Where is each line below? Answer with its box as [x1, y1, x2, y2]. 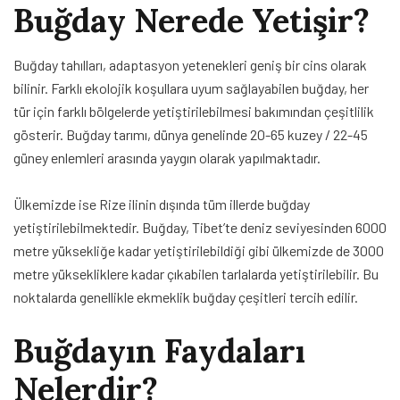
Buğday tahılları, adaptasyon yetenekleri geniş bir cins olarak [13, 55, 367, 73]
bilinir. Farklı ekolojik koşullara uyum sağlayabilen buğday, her [13, 79, 369, 96]
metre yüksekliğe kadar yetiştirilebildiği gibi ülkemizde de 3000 [13, 241, 384, 259]
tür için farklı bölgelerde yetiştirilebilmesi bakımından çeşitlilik [13, 102, 374, 120]
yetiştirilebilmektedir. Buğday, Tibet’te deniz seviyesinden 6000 [13, 218, 387, 236]
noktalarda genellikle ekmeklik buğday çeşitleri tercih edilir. [13, 287, 358, 305]
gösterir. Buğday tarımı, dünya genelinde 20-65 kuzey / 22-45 [13, 125, 368, 143]
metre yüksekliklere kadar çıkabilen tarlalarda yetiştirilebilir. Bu [13, 264, 379, 282]
